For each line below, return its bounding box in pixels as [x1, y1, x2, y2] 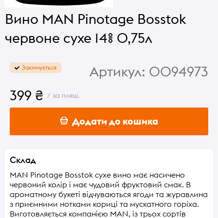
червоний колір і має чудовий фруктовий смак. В [10, 179, 191, 189]
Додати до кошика [68, 115, 158, 127]
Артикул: [90, 63, 145, 80]
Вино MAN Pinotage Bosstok [5, 10, 186, 28]
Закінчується [22, 64, 56, 71]
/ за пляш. [43, 91, 80, 100]
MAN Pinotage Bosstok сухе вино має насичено [10, 169, 185, 180]
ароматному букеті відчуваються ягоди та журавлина [10, 189, 208, 199]
